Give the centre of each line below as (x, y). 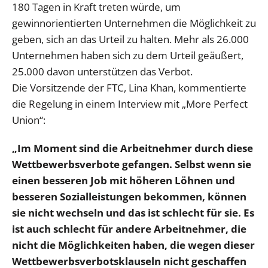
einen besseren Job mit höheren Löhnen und (124, 180)
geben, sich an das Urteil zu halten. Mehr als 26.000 (130, 39)
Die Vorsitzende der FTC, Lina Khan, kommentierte (129, 87)
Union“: (29, 120)
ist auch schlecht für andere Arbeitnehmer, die (129, 229)
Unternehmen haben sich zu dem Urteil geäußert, (128, 55)
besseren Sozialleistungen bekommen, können (129, 196)
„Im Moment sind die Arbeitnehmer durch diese (133, 148)
